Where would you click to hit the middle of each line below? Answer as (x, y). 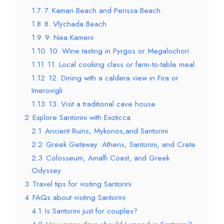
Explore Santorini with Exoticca (82, 118)
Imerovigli (47, 91)
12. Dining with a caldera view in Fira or (114, 78)
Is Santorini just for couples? (91, 211)
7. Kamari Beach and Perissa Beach (103, 11)
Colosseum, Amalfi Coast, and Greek (108, 158)
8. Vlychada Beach (76, 24)
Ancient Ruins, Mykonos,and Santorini (107, 131)
